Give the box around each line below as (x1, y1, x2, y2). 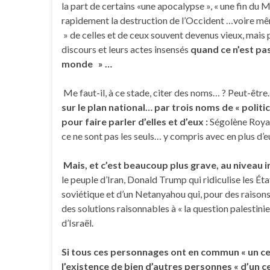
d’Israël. (61, 217, 95, 228)
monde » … (61, 58, 112, 69)
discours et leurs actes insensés (61, 43, 190, 55)
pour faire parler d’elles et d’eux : (61, 116, 210, 127)
